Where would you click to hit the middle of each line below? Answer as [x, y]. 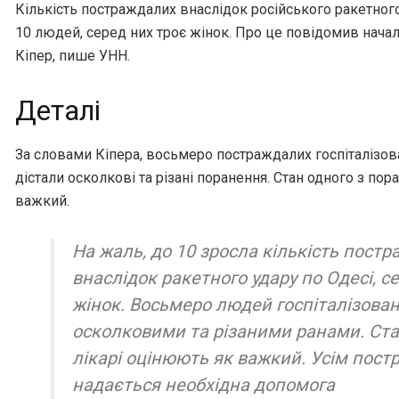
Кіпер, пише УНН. [73, 55]
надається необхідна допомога [204, 385]
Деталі [58, 110]
